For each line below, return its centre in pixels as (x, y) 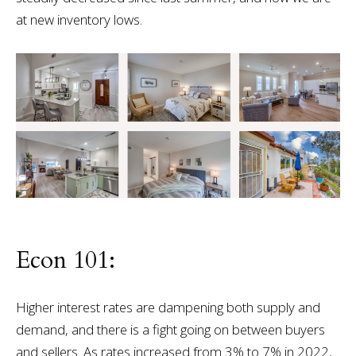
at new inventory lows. (79, 19)
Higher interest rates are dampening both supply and (168, 307)
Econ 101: (65, 260)
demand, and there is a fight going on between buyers (170, 329)
